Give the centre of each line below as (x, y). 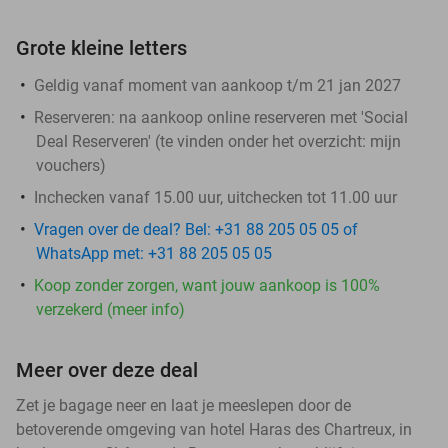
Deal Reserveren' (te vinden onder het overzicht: (203, 141)
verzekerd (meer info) (110, 309)
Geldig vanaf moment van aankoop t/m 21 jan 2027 (217, 85)
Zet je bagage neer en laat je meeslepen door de (183, 405)
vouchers (68, 165)
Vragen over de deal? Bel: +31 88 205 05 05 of (196, 229)
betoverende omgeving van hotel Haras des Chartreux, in (214, 429)
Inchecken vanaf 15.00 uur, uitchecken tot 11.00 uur (215, 197)
